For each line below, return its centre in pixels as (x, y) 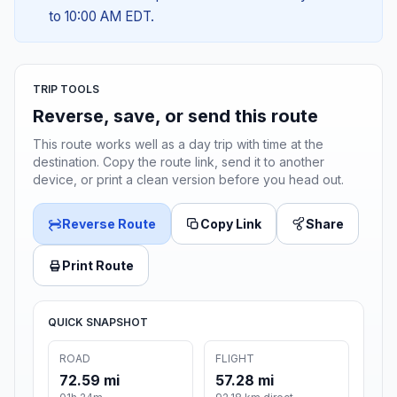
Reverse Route (109, 224)
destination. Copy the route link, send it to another (179, 162)
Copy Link (231, 224)
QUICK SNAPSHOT (98, 323)
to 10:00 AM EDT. (101, 17)
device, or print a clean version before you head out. (188, 180)
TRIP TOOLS (66, 90)
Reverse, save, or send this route (175, 117)
